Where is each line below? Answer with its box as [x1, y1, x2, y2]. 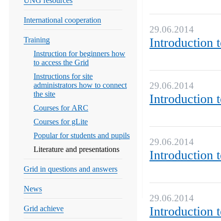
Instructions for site [34, 72, 93, 80]
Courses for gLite [34, 117, 88, 126]
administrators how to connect [34, 81, 127, 89]
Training [24, 36, 50, 44]
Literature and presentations [34, 145, 119, 153]
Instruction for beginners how [34, 49, 125, 58]
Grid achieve [24, 204, 64, 213]
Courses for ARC [34, 104, 88, 112]
